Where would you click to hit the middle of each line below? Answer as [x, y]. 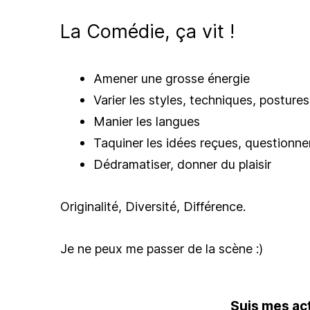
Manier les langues [147, 121]
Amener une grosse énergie [172, 79]
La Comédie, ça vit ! [147, 31]
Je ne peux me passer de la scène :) [162, 249]
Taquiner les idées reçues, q [173, 143]
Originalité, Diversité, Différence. [153, 207]
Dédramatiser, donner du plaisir [182, 164]
